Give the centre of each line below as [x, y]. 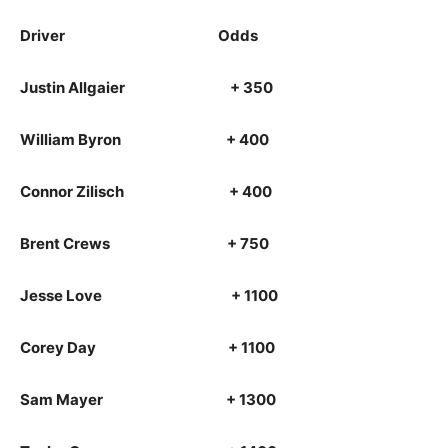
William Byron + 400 [144, 139]
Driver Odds [139, 35]
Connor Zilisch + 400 [146, 191]
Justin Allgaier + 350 [146, 87]
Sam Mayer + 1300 [148, 399]
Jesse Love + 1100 [149, 295]
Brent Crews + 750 [144, 243]
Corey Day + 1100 [147, 347]
